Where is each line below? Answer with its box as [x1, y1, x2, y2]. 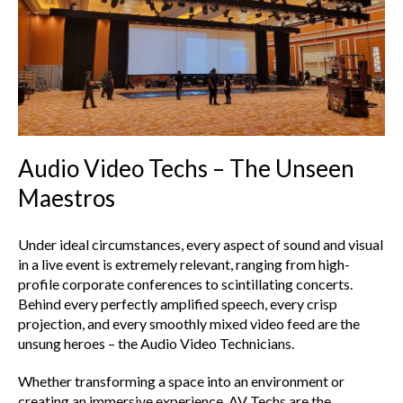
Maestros [18, 183, 115, 212]
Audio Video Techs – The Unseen [18, 153, 354, 183]
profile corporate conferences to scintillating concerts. [18, 274, 353, 292]
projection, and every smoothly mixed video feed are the [18, 314, 360, 332]
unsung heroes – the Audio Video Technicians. [18, 334, 294, 352]
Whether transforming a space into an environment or [18, 372, 345, 390]
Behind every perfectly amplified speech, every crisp [18, 294, 337, 312]
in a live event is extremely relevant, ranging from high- [18, 255, 350, 273]
